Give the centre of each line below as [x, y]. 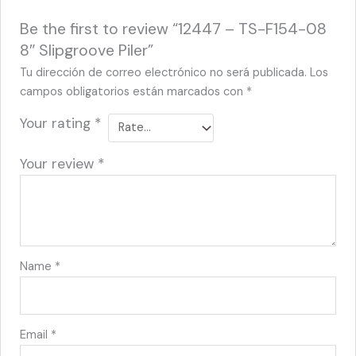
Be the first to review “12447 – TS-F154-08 [174, 29]
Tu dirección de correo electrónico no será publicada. [164, 73]
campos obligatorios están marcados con [133, 92]
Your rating [58, 124]
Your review [59, 163]
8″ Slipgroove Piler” [87, 51]
